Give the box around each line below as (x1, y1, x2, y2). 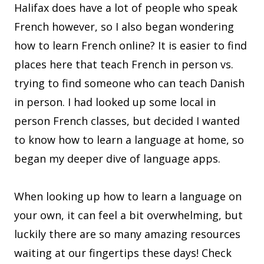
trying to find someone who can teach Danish (14, 76, 245, 91)
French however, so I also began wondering (14, 19, 234, 34)
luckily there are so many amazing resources (14, 227, 240, 242)
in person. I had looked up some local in (14, 95, 216, 110)
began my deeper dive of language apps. (14, 151, 223, 166)
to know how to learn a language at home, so (14, 133, 244, 147)
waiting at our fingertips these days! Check (14, 246, 232, 260)
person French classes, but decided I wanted (14, 114, 240, 128)
